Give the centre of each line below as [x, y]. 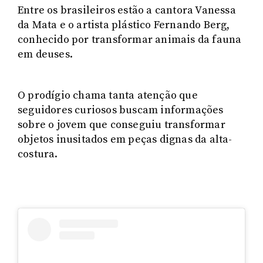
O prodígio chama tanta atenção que [108, 95]
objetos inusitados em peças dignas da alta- [125, 139]
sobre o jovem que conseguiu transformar [122, 124]
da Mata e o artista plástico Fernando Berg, [124, 25]
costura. [38, 154]
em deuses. [45, 54]
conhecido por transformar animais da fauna [130, 39]
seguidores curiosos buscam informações [121, 110]
